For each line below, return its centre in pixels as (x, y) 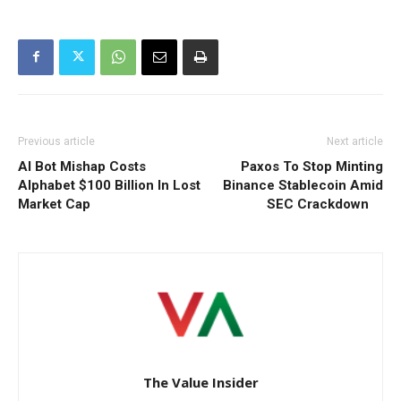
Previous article (56, 141)
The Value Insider (200, 382)
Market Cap (54, 204)
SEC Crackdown (325, 204)
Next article (355, 141)
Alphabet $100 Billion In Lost (109, 185)
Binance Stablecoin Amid (303, 185)
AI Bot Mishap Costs (82, 166)
